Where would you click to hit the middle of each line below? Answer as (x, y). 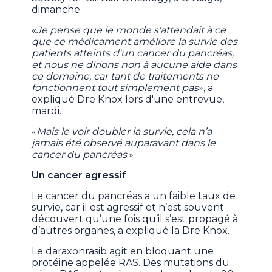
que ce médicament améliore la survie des (135, 42)
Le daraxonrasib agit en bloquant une (123, 251)
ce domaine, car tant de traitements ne (125, 76)
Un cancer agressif (79, 175)
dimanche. (57, 10)
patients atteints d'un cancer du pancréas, (133, 53)
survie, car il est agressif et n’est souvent (128, 208)
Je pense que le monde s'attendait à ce (131, 30)
